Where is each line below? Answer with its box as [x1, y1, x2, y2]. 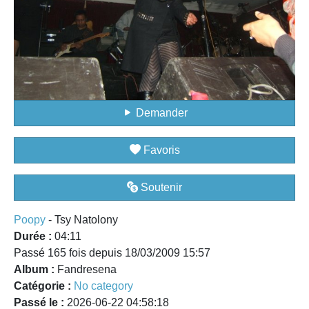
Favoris [140, 144, 180, 157]
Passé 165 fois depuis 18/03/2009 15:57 [14, 247, 210, 259]
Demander [132, 107, 188, 119]
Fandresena [54, 263, 117, 276]
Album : [14, 263, 54, 276]
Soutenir [138, 181, 182, 194]
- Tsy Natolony [46, 214, 118, 226]
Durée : [14, 230, 54, 243]
